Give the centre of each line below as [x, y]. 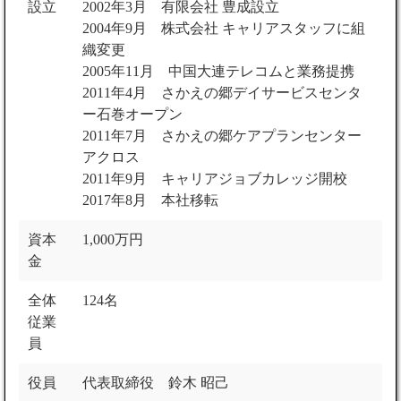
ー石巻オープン [132, 115]
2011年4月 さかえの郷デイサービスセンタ [222, 93]
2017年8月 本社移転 [150, 200]
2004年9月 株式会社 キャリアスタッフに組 [224, 29]
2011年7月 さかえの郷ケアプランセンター [222, 136]
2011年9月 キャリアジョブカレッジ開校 [215, 179]
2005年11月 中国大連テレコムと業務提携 [218, 72]
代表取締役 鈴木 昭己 [156, 383]
